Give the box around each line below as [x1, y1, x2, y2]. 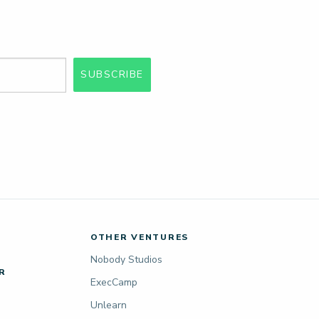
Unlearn [90, 298, 127, 313]
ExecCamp [90, 276, 137, 290]
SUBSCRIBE [80, 68, 145, 82]
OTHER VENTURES [90, 231, 189, 244]
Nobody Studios [90, 253, 162, 267]
